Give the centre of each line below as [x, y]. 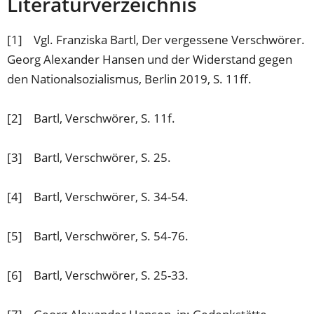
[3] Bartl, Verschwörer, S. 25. [91, 158]
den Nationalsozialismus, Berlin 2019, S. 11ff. [131, 79]
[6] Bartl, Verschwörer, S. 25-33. [100, 275]
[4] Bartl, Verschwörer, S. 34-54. [98, 197]
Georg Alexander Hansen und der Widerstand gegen [150, 60]
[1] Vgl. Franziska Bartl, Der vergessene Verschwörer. [156, 40]
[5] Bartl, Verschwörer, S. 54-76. [100, 236]
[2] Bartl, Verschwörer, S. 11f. [93, 118]
